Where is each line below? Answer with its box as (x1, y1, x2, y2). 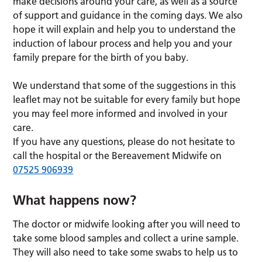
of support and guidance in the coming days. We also (13, 9, 243, 22)
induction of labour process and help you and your (13, 37, 233, 50)
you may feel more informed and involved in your (13, 108, 228, 120)
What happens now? (13, 192, 137, 209)
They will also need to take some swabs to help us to (13, 246, 239, 258)
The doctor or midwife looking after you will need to (13, 218, 241, 230)
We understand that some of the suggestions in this (13, 80, 236, 92)
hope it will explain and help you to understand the (13, 23, 236, 36)
